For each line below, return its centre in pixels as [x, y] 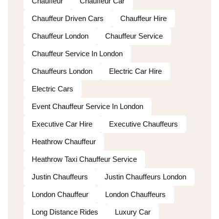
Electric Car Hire [135, 71]
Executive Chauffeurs [143, 124]
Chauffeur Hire [143, 19]
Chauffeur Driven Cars [68, 19]
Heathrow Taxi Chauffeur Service [84, 159]
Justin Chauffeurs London [145, 177]
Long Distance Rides [65, 212]
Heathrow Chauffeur [64, 142]
